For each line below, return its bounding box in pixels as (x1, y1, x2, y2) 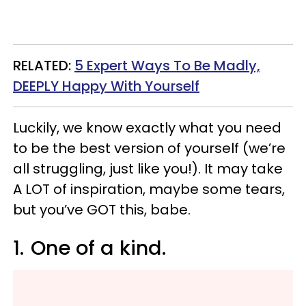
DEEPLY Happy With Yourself (13, 76, 199, 96)
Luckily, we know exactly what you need (13, 118, 281, 137)
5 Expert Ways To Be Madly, (74, 56, 260, 75)
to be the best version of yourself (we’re (13, 139, 286, 158)
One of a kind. (31, 234, 166, 262)
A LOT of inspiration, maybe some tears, (13, 180, 285, 199)
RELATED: (13, 56, 74, 75)
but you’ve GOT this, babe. (13, 200, 191, 219)
